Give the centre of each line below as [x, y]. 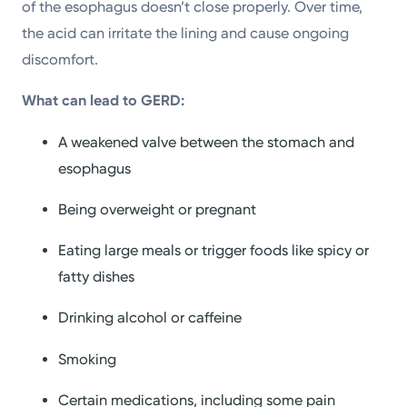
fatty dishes [97, 277]
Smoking [88, 359]
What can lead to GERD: [104, 101]
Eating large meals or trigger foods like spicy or [214, 251]
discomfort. [60, 60]
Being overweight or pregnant [158, 209]
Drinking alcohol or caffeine [150, 318]
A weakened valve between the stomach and [207, 142]
